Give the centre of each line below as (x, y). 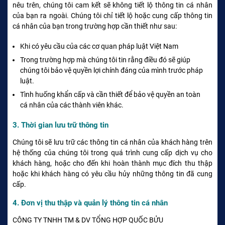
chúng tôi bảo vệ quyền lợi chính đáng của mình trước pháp (111, 70)
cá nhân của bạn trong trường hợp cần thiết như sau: (95, 26)
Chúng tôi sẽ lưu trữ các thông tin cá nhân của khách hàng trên (113, 142)
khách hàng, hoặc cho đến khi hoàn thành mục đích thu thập (113, 163)
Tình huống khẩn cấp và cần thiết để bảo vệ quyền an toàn (110, 94)
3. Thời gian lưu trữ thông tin (61, 125)
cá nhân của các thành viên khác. (72, 105)
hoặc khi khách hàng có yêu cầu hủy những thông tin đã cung (113, 174)
